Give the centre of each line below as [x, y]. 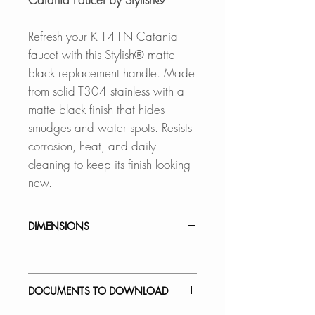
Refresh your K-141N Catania [103, 36]
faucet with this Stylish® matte [102, 54]
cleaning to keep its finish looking [109, 164]
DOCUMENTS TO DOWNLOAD [98, 290]
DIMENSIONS [59, 226]
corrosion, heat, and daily [92, 146]
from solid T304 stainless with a [106, 91]
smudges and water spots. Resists [110, 127]
